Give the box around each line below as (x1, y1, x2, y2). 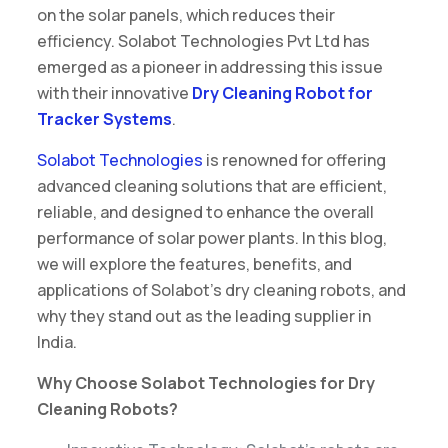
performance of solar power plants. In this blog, (36, 226, 387, 249)
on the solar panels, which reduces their (36, 3, 335, 26)
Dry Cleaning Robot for (191, 81, 373, 104)
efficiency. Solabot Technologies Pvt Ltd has (36, 29, 370, 52)
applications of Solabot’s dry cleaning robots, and (36, 278, 406, 301)
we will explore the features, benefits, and (36, 252, 352, 275)
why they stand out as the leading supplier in (36, 304, 371, 327)
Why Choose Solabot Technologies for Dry (36, 371, 375, 394)
